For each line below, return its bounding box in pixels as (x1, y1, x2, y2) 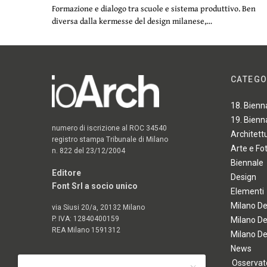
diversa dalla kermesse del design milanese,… (52, 15, 212, 27)
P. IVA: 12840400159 (52, 214, 120, 223)
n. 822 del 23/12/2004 (52, 146, 126, 155)
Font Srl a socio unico (52, 181, 138, 191)
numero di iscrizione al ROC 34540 (52, 123, 167, 132)
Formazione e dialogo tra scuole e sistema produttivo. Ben (52, 2, 256, 14)
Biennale (231, 158, 263, 168)
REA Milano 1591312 (52, 225, 121, 234)
